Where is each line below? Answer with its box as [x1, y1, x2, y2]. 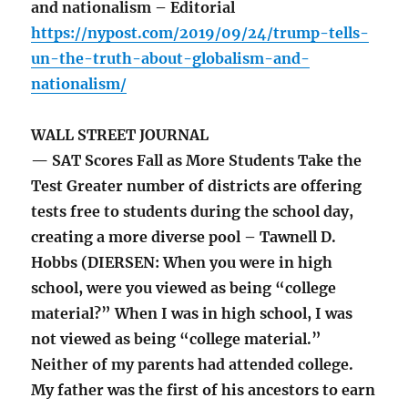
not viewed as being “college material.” [31, 330, 322, 349]
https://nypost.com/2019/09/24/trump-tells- [31, 24, 370, 43]
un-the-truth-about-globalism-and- [31, 49, 311, 68]
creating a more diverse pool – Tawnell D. [31, 228, 337, 247]
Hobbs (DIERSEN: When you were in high [31, 253, 333, 272]
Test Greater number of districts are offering [31, 177, 362, 196]
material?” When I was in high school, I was [31, 304, 353, 323]
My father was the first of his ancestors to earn [31, 381, 376, 400]
